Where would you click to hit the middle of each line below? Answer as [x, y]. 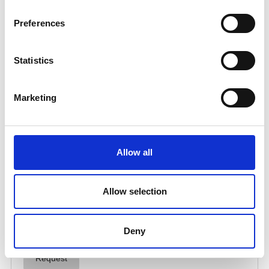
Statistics [34, 60]
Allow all [134, 152]
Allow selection [134, 191]
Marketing [35, 97]
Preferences [40, 23]
